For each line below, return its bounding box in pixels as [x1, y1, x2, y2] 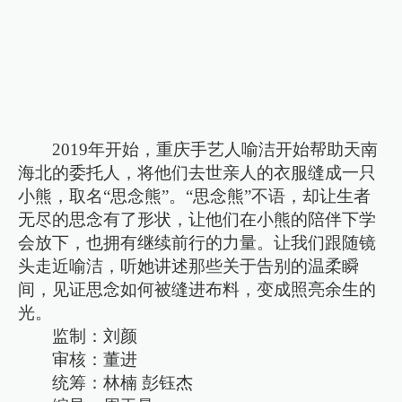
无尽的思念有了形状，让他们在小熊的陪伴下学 [18, 210, 377, 230]
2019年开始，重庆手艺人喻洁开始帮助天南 [52, 140, 379, 160]
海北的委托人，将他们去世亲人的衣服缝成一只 [18, 163, 377, 183]
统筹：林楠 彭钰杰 [52, 373, 194, 393]
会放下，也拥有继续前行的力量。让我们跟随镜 [18, 233, 377, 253]
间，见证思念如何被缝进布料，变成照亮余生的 [18, 280, 377, 300]
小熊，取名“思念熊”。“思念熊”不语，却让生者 [18, 187, 371, 206]
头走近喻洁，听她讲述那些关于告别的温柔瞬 [18, 257, 360, 276]
